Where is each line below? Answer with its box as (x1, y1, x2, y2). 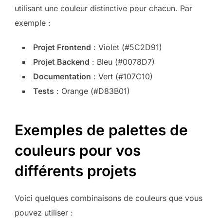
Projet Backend (33, 57, 90, 67)
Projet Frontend (33, 42, 91, 53)
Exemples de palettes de (15, 121, 188, 139)
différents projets (15, 162, 136, 180)
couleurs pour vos (15, 142, 141, 160)
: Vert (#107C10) (91, 72, 153, 82)
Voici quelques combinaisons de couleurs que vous (15, 193, 202, 203)
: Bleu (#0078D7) (90, 57, 155, 67)
